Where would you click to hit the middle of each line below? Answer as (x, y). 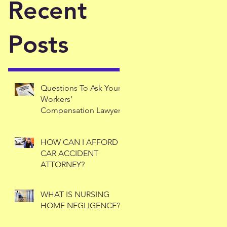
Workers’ (56, 99)
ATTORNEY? (63, 164)
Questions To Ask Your (81, 88)
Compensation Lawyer (81, 110)
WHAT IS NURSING (75, 194)
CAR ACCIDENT (69, 153)
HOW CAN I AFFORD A (83, 142)
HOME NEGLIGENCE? (80, 205)
